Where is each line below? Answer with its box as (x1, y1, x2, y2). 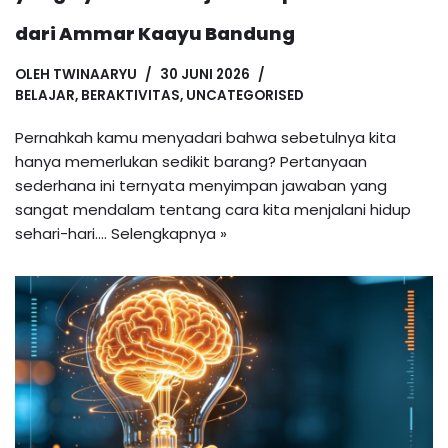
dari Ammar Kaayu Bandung (15, 21, 295, 47)
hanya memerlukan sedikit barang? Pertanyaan (15, 151, 367, 173)
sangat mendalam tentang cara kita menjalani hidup (15, 199, 411, 221)
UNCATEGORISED (186, 86, 304, 106)
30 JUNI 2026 (160, 65, 250, 85)
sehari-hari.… (15, 223, 111, 245)
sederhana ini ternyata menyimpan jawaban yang (15, 175, 387, 197)
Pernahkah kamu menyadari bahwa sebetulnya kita (15, 127, 396, 149)
